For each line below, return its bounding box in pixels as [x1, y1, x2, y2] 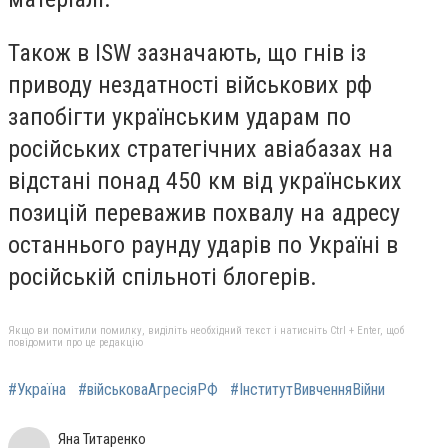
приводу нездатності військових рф [8, 70, 372, 99]
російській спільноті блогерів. [8, 262, 323, 291]
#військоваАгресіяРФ [78, 379, 218, 399]
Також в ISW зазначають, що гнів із [8, 38, 366, 67]
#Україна [8, 379, 66, 399]
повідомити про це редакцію [8, 335, 143, 349]
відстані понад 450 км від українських [8, 166, 402, 195]
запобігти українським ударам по [8, 102, 351, 131]
